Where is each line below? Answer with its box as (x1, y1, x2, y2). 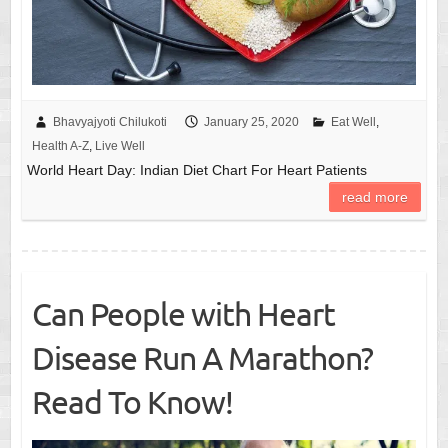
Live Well (94, 139, 145, 154)
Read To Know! (31, 382, 233, 422)
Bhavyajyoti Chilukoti (52, 115, 167, 130)
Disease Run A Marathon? (31, 338, 373, 378)
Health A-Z (31, 139, 89, 154)
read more (342, 189, 409, 206)
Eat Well (330, 115, 376, 130)
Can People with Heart (31, 294, 335, 334)
